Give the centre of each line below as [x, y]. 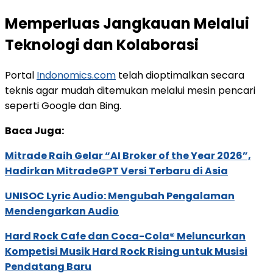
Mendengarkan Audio [62, 211]
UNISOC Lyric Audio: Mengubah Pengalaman [120, 196]
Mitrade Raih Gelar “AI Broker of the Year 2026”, [128, 155]
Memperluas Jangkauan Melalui [127, 23]
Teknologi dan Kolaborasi [102, 44]
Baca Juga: [34, 130]
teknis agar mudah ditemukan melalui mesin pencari [130, 90]
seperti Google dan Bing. [63, 105]
